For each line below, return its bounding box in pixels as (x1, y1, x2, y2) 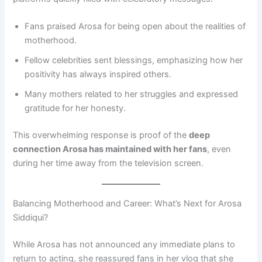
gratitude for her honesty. (25, 102, 126, 113)
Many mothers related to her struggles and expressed (25, 88, 239, 99)
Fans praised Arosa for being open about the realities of (25, 20, 246, 32)
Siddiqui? (13, 212, 49, 223)
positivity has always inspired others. (25, 68, 172, 80)
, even (207, 143, 232, 154)
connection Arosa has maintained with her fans (13, 143, 208, 154)
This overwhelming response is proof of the (13, 129, 189, 140)
